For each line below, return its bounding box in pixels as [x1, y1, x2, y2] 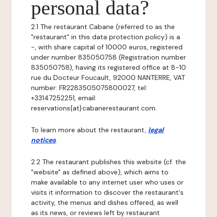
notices [31, 136, 56, 144]
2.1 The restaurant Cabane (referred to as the [31, 22, 175, 31]
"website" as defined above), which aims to [31, 168, 169, 176]
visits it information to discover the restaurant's [31, 188, 184, 197]
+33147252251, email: [31, 93, 96, 102]
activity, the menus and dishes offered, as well [31, 198, 178, 207]
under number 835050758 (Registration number [31, 53, 186, 62]
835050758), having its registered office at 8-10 [31, 63, 186, 72]
